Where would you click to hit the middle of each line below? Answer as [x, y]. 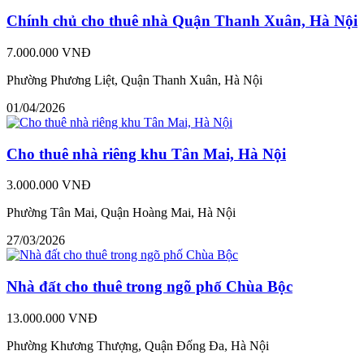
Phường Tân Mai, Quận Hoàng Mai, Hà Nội [121, 213]
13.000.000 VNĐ [52, 318]
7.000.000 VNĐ [49, 52]
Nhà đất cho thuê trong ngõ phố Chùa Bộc [149, 287]
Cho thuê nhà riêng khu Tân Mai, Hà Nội [146, 154]
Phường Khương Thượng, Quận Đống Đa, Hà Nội [138, 345]
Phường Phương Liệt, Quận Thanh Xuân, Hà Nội [134, 80]
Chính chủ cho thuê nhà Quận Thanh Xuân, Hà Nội [182, 21]
